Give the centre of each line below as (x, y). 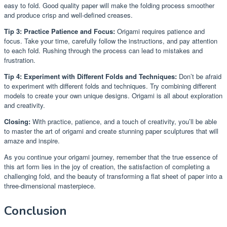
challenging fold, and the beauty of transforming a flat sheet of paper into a (113, 176)
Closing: (17, 121)
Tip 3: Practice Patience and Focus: (60, 31)
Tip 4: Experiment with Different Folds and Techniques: (90, 76)
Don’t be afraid (199, 76)
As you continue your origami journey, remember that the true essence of (111, 157)
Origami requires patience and (160, 31)
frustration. (20, 60)
